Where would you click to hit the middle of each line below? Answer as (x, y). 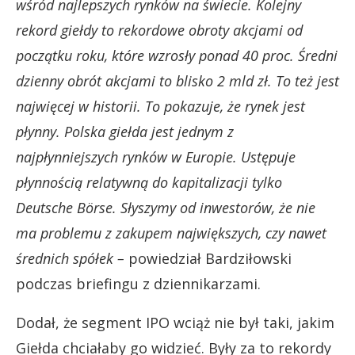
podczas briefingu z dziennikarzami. (138, 284)
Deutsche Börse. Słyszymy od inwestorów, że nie (166, 208)
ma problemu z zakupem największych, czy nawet (171, 233)
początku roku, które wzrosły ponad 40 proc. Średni (177, 55)
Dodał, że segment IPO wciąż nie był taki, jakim (175, 323)
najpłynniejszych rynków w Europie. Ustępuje (156, 157)
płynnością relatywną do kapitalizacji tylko (149, 182)
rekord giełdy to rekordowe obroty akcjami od (159, 30)
